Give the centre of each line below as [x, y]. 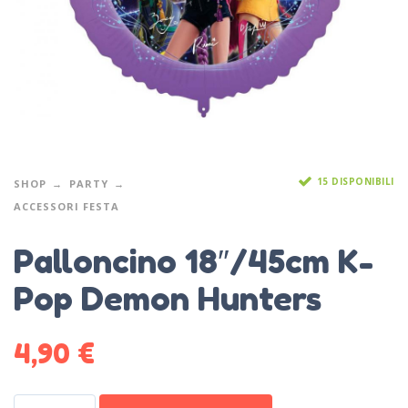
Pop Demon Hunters [168, 298]
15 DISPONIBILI [355, 182]
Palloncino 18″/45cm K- [194, 260]
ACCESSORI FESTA [66, 206]
